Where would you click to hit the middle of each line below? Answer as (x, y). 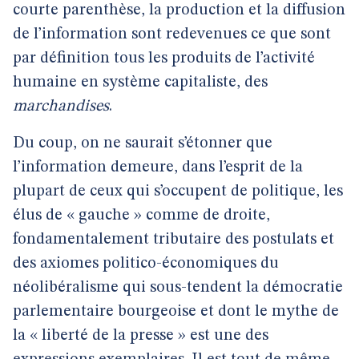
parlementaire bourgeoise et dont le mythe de (176, 312)
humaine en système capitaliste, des (140, 83)
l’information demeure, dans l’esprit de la (158, 167)
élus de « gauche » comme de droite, (141, 216)
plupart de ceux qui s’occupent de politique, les (178, 192)
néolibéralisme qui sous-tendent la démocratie (178, 288)
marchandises (61, 107)
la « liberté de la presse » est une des (141, 336)
